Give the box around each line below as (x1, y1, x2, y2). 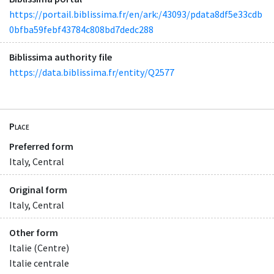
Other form (9, 226, 58, 239)
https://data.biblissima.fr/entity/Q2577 (9, 65, 174, 78)
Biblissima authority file (9, 50, 112, 63)
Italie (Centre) (9, 241, 69, 254)
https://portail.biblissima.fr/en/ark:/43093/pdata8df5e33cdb (9, 7, 262, 20)
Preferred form (9, 140, 73, 153)
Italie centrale (9, 256, 69, 269)
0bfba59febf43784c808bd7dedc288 (9, 23, 154, 35)
